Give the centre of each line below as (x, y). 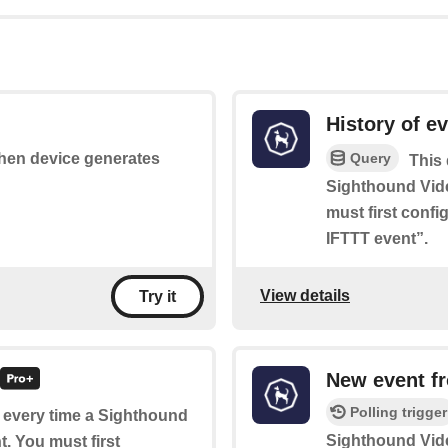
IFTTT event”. (377, 238)
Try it (157, 296)
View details (305, 296)
